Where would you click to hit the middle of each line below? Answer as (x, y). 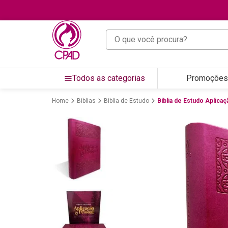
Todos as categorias (109, 78)
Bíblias (86, 101)
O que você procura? (142, 34)
